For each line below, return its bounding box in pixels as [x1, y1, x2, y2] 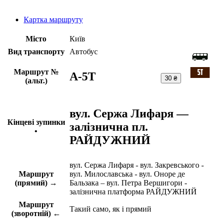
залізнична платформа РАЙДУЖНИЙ [70, 187, 197, 196]
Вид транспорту [7, 47, 65, 56]
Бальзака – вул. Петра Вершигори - [70, 179, 187, 187]
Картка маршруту [24, 15, 83, 24]
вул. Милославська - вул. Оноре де [70, 170, 185, 179]
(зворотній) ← [11, 209, 61, 218]
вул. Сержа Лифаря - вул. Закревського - [70, 161, 204, 170]
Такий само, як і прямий [70, 205, 151, 214]
